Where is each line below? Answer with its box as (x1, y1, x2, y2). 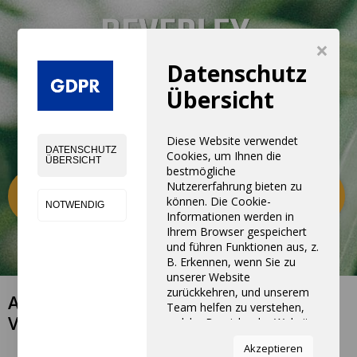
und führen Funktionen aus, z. (166, 238, 319, 254)
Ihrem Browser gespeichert (166, 223, 307, 239)
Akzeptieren (243, 340, 303, 355)
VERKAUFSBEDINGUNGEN (8, 311, 224, 335)
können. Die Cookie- (166, 193, 271, 209)
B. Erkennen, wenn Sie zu (166, 253, 296, 269)
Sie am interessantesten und (166, 329, 313, 345)
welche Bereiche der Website (166, 314, 316, 330)
